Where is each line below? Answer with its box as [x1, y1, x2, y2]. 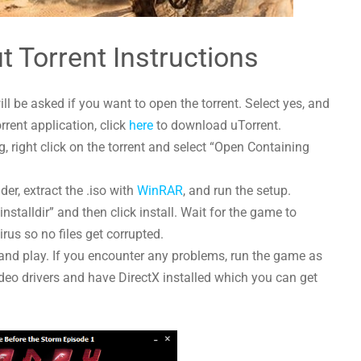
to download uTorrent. [153, 118, 282, 134]
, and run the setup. [183, 183, 292, 199]
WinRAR [137, 183, 184, 199]
